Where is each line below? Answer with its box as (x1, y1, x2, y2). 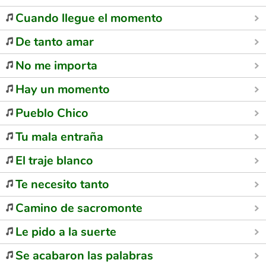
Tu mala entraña (15, 129, 103, 145)
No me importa (15, 58, 97, 74)
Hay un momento (15, 81, 110, 97)
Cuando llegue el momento (15, 10, 163, 26)
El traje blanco (15, 153, 93, 169)
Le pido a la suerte (15, 224, 116, 240)
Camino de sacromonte (15, 200, 142, 216)
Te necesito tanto (15, 176, 109, 192)
